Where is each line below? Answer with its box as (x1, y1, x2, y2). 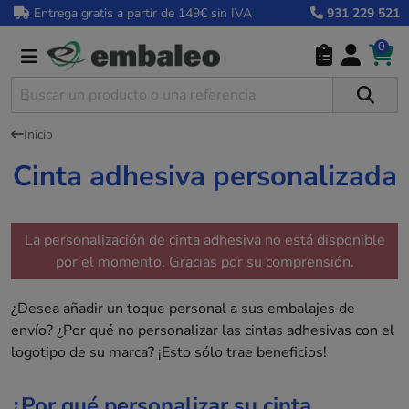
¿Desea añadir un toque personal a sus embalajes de (11, 299, 355, 320)
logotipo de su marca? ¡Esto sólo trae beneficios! (11, 342, 327, 363)
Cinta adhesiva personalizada (12, 157, 397, 196)
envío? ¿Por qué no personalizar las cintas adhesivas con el (11, 320, 394, 341)
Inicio (24, 125, 53, 143)
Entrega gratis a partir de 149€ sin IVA (30, 5, 252, 22)
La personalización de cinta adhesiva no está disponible (24, 230, 385, 251)
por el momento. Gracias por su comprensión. (55, 252, 354, 273)
